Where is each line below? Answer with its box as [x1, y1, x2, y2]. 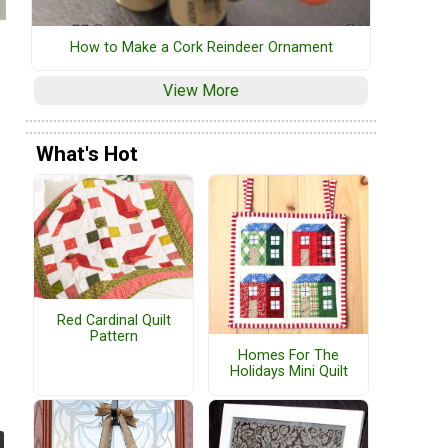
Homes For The [238, 347, 339, 365]
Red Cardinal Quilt [56, 311, 171, 329]
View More [163, 80, 239, 100]
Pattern [89, 327, 138, 345]
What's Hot [36, 141, 138, 166]
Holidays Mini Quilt [229, 363, 348, 381]
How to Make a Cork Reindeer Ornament [69, 38, 333, 56]
